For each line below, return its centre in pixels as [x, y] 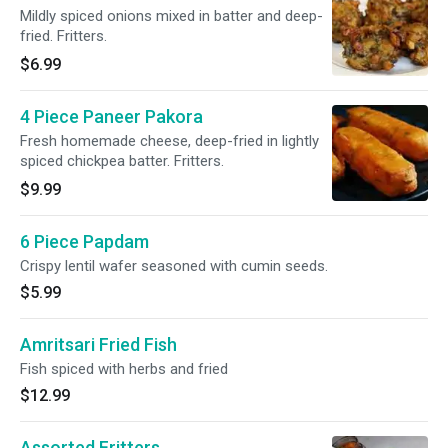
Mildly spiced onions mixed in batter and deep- [171, 16]
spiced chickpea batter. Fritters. [122, 161]
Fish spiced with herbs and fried [124, 369]
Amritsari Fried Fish [98, 344]
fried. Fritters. [63, 36]
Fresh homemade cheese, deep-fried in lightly [169, 141]
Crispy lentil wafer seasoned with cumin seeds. [174, 266]
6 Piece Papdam [84, 241]
